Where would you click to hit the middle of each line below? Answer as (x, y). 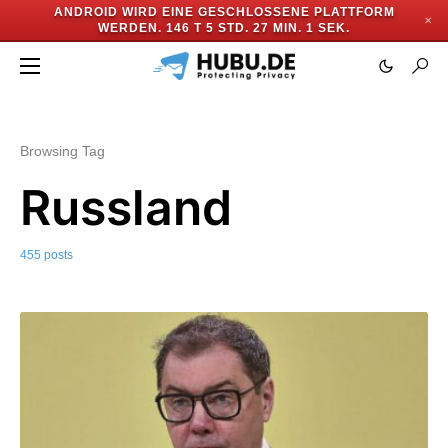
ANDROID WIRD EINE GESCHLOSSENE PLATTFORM (224, 12)
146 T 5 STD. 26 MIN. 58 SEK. (258, 28)
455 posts (46, 255)
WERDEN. (126, 28)
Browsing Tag (62, 151)
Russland (126, 207)
